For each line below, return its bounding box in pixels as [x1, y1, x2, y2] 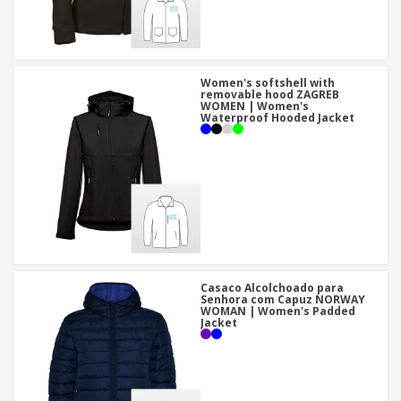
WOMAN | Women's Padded [200, 303, 355, 320]
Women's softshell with [200, 75, 335, 91]
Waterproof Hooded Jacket [200, 110, 354, 126]
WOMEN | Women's [200, 98, 309, 115]
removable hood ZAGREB [200, 87, 339, 103]
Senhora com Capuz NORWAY [200, 292, 365, 308]
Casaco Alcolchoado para [200, 280, 344, 296]
